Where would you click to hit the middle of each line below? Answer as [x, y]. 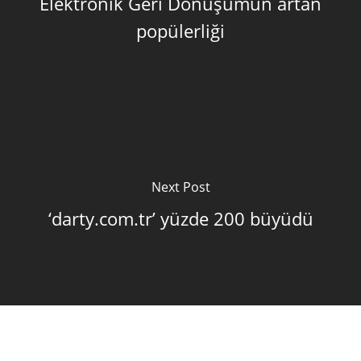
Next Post [180, 187]
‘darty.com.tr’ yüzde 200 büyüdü [180, 218]
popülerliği [180, 31]
